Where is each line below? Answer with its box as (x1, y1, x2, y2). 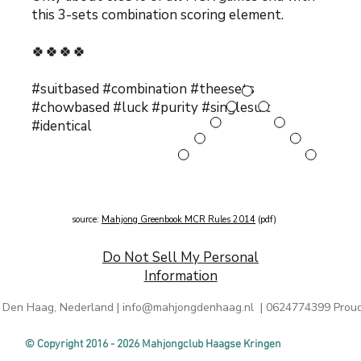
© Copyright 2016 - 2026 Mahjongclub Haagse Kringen (25, 338, 281, 351)
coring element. (187, 6, 284, 24)
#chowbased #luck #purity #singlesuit (31, 98, 271, 117)
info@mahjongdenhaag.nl (122, 300, 254, 315)
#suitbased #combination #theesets (31, 80, 255, 98)
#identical (31, 117, 92, 135)
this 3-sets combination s (31, 6, 187, 24)
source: (72, 214, 102, 226)
